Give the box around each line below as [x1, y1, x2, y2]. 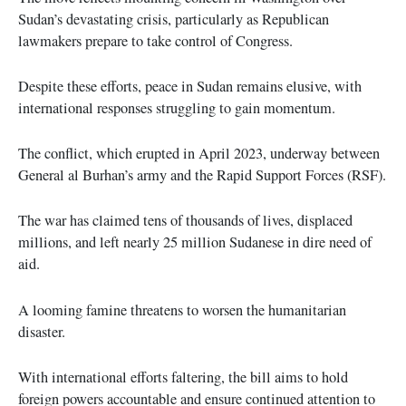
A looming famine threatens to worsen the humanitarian [18, 299, 346, 320]
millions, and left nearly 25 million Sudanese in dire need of [18, 232, 372, 253]
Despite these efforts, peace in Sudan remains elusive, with [18, 75, 362, 96]
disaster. [18, 321, 65, 342]
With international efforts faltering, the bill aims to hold [18, 366, 348, 387]
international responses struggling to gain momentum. [18, 97, 335, 118]
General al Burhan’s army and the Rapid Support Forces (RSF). [18, 165, 386, 186]
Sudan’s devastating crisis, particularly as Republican [18, 8, 329, 29]
